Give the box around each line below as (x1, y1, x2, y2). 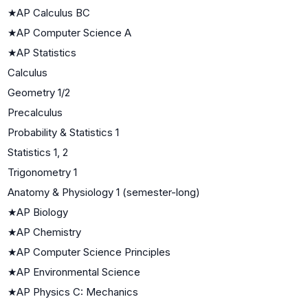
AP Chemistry (16, 225, 81, 239)
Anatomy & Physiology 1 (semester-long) (8, 185, 200, 199)
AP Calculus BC (16, 5, 90, 19)
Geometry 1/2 (8, 85, 70, 99)
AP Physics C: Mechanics (16, 285, 138, 298)
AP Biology (16, 205, 68, 219)
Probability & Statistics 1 (8, 125, 119, 139)
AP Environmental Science (16, 265, 140, 278)
